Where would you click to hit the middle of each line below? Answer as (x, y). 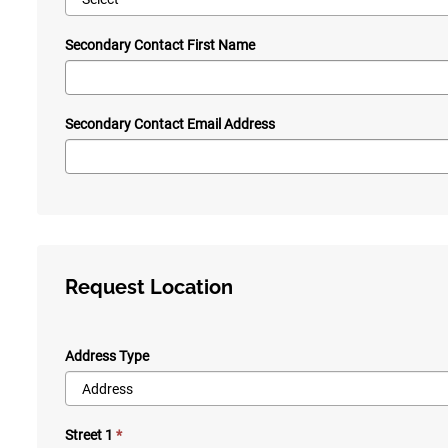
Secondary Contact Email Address (170, 124)
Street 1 (89, 435)
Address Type (107, 356)
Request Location (149, 287)
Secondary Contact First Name (160, 45)
